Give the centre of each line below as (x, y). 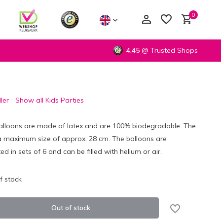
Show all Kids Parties (49, 100)
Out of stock (71, 208)
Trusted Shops (174, 50)
